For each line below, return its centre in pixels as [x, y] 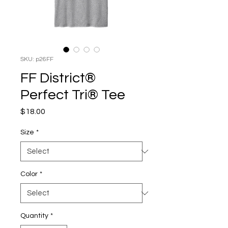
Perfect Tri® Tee [73, 95]
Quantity [34, 216]
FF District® [58, 78]
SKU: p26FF [37, 59]
